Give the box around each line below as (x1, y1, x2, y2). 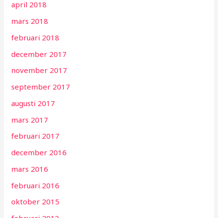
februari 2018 (11, 32, 60, 42)
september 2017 (11, 82, 71, 92)
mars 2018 (11, 16, 49, 26)
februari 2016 (11, 180, 60, 190)
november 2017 (11, 65, 68, 75)
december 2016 (11, 147, 67, 158)
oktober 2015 (11, 197, 60, 207)
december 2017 (11, 49, 67, 59)
